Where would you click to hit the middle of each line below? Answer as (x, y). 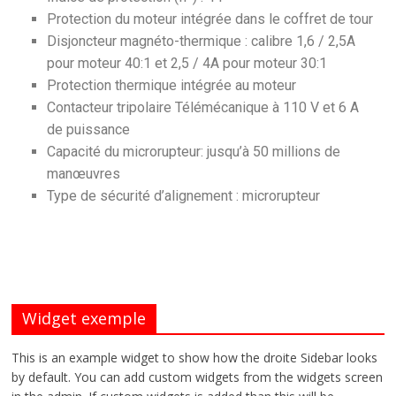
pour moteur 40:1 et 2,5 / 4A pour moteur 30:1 (187, 63)
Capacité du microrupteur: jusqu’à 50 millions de (194, 152)
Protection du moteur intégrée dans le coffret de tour (210, 19)
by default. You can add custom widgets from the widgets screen (198, 377)
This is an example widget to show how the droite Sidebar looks (195, 358)
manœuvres (84, 174)
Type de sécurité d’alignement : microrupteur (184, 196)
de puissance (89, 129)
